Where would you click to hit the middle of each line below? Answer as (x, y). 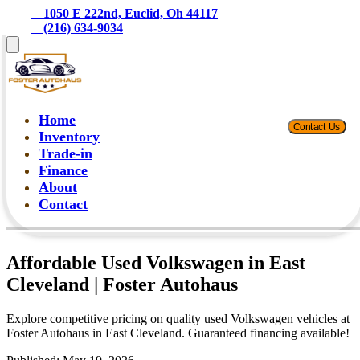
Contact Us (317, 126)
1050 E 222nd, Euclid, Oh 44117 (131, 13)
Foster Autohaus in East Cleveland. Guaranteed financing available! (178, 333)
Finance (63, 170)
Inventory (69, 137)
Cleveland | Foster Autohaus (122, 284)
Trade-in (65, 153)
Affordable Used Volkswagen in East (156, 262)
